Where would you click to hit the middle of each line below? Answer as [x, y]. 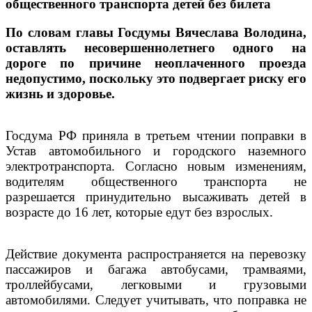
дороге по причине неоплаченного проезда [156, 63]
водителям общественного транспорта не [156, 181]
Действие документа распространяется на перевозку [156, 253]
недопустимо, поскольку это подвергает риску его [156, 78]
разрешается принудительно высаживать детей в [156, 196]
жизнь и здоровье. [60, 93]
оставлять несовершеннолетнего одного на [156, 47]
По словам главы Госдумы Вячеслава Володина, [156, 32]
